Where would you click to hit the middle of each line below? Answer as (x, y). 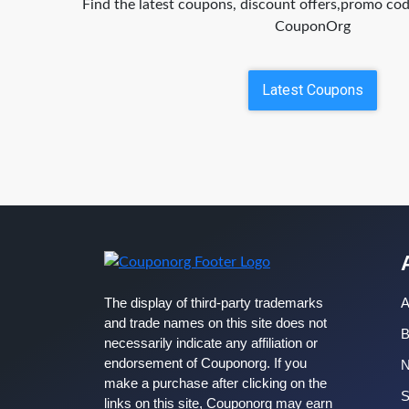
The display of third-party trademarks (214, 303)
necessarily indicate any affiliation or (211, 343)
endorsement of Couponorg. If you (205, 363)
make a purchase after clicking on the (215, 383)
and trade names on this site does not (215, 323)
